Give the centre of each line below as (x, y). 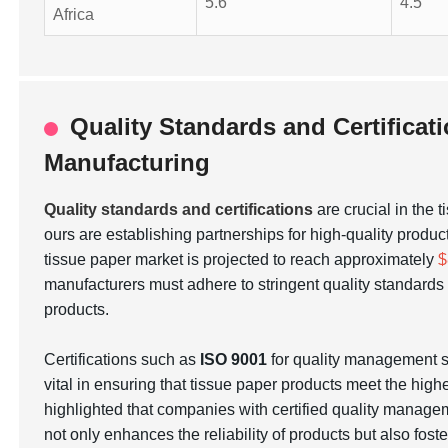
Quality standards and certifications (179, 209)
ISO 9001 (234, 359)
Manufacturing (127, 162)
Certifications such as (122, 359)
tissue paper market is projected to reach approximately (241, 259)
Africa (74, 14)
